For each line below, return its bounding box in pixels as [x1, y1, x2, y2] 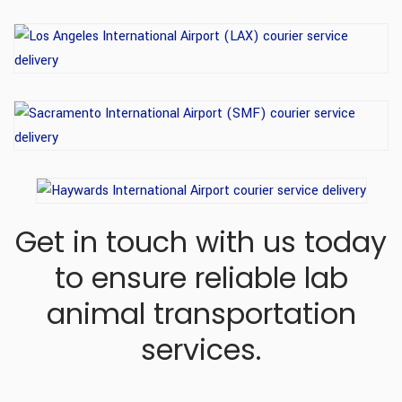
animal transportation [46, 293, 356, 334]
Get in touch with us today [15, 221, 387, 262]
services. [141, 328, 261, 370]
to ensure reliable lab [54, 257, 348, 298]
